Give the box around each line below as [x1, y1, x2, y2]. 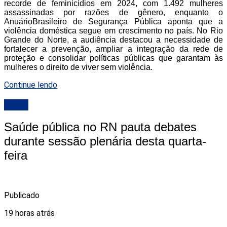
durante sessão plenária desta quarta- [4, 134, 206, 148]
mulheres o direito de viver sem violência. [4, 62, 153, 71]
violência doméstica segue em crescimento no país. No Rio [4, 26, 223, 35]
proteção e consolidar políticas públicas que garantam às [4, 53, 223, 62]
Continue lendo [4, 80, 57, 90]
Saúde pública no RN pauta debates [4, 120, 197, 134]
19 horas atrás [4, 208, 55, 218]
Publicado [4, 191, 40, 201]
